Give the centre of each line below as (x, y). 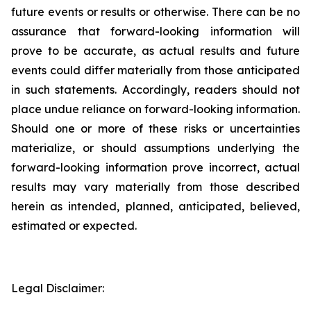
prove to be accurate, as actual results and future (155, 51)
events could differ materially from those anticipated (155, 70)
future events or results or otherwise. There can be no (155, 12)
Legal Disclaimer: (58, 288)
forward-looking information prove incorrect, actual (155, 167)
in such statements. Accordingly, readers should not (155, 90)
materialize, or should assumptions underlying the (155, 148)
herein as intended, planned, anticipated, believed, (155, 206)
